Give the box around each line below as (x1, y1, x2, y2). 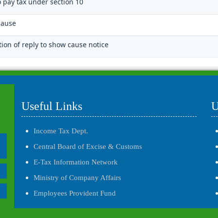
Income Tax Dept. (34, 127, 88, 135)
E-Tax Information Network (34, 158, 118, 166)
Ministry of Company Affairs (34, 173, 121, 182)
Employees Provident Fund (34, 189, 116, 197)
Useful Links (21, 100, 82, 112)
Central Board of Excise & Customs (34, 142, 142, 150)
